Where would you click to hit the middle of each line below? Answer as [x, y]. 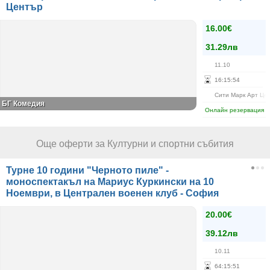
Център [24, 7]
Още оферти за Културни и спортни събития [135, 144]
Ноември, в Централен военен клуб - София [112, 193]
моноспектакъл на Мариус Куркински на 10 [110, 182]
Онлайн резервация [234, 110]
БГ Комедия [23, 104]
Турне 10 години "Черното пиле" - [87, 170]
